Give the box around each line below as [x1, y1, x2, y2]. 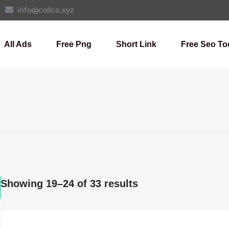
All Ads [4, 40, 32, 49]
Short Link [116, 40, 156, 49]
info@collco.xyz [17, 6, 74, 14]
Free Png [56, 40, 91, 49]
